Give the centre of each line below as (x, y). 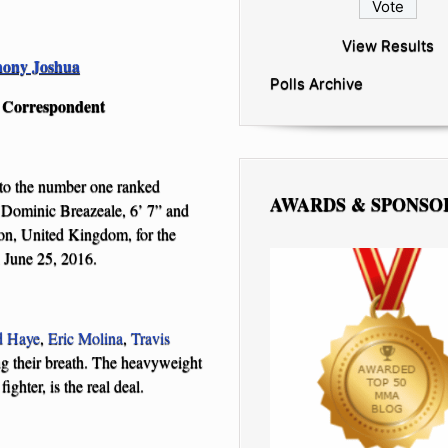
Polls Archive (316, 83)
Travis (150, 337)
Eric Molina (85, 337)
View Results (388, 45)
